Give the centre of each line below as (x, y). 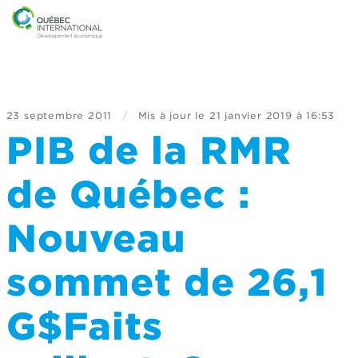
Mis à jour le (171, 115)
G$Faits (84, 326)
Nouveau (96, 239)
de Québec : (128, 195)
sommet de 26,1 (167, 282)
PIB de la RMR (149, 151)
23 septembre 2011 (59, 115)
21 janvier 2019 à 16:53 (272, 115)
